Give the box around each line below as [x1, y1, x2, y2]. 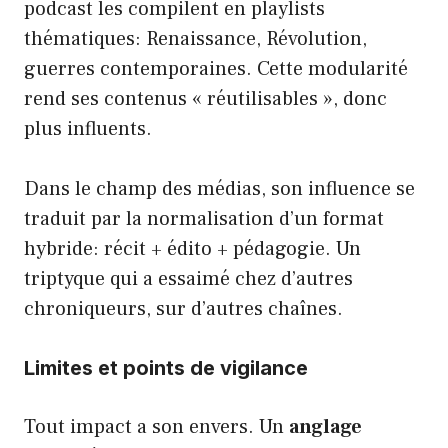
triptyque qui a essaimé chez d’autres [24, 265, 353, 292]
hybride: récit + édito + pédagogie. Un [24, 235, 361, 262]
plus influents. [24, 115, 152, 142]
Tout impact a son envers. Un [24, 413, 289, 440]
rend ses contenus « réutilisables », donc [24, 85, 387, 112]
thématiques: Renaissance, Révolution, [24, 25, 367, 52]
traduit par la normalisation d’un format [24, 205, 384, 232]
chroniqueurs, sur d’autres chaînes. [24, 295, 343, 322]
